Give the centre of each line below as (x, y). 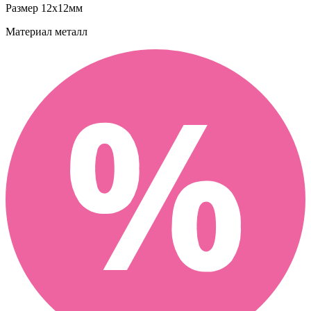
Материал (29, 31)
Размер (22, 8)
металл (70, 31)
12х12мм (60, 8)
